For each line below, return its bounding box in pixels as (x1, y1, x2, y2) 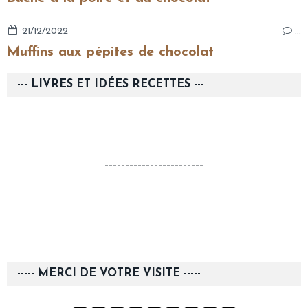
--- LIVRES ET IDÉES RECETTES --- (17, 78, 204, 90)
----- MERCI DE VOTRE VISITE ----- (17, 267, 201, 279)
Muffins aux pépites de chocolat (7, 45, 214, 59)
